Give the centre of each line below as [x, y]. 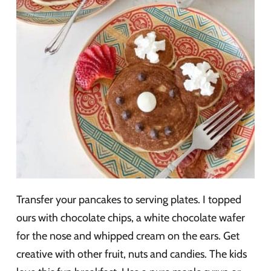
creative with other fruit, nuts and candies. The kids [132, 254]
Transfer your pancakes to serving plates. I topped [129, 199]
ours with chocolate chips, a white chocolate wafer [131, 217]
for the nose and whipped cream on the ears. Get [128, 236]
